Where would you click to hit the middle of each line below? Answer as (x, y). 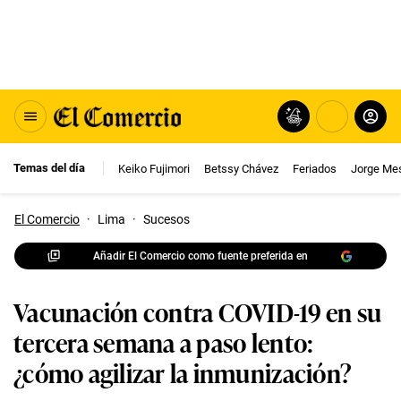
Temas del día (49, 168)
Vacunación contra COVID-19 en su (198, 311)
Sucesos (166, 219)
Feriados (315, 168)
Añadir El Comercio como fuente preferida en (200, 256)
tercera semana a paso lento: (164, 341)
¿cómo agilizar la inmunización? (183, 372)
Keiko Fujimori (154, 168)
